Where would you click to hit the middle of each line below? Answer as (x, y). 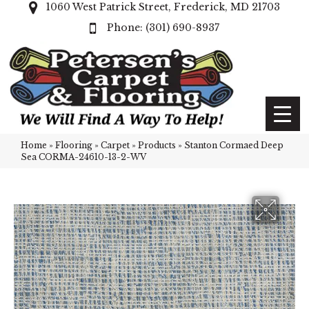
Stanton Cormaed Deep (234, 145)
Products (157, 145)
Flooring (74, 145)
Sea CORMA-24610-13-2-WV (83, 157)
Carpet (115, 145)
